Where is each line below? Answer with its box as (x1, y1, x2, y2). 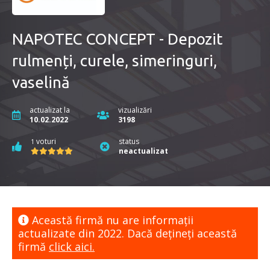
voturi (34, 136, 56, 147)
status (119, 136, 139, 147)
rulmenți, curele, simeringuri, (12, 52, 217, 70)
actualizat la (30, 105, 70, 116)
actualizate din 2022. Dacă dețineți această (18, 226, 237, 241)
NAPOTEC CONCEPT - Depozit (12, 30, 222, 48)
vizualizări (118, 105, 152, 116)
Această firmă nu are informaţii (29, 213, 193, 228)
